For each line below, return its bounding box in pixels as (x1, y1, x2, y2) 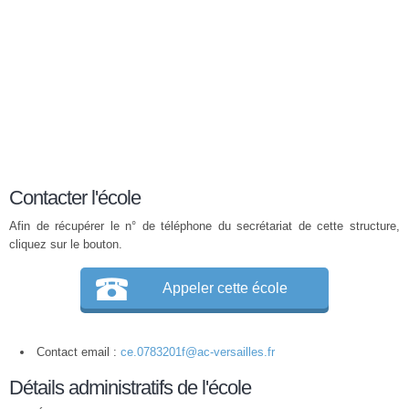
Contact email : (37, 345, 121, 359)
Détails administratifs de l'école (9, 376, 251, 399)
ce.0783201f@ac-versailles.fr (121, 345, 275, 359)
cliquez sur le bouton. (9, 237, 122, 251)
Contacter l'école (9, 186, 141, 209)
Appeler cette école (163, 280, 288, 296)
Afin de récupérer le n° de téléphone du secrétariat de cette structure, (9, 219, 400, 233)
